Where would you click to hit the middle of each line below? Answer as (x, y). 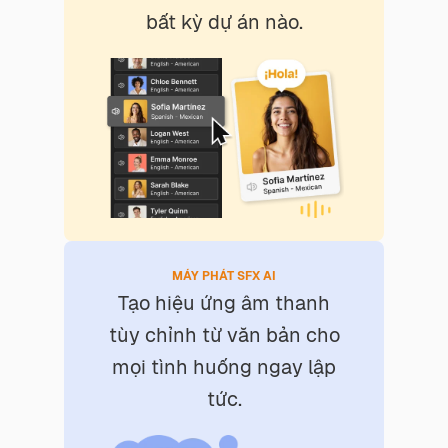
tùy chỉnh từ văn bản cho (224, 335)
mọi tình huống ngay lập (224, 367)
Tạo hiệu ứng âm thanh (224, 303)
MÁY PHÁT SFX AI (224, 276)
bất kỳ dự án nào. (224, 21)
